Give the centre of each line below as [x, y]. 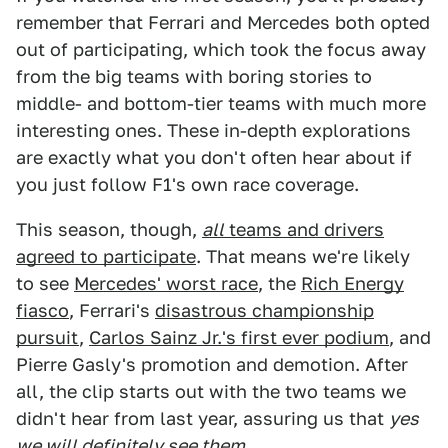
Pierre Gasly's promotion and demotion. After [212, 365]
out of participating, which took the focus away [221, 50]
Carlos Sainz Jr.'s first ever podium [239, 338]
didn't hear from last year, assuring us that [202, 419]
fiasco [42, 311]
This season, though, [109, 230]
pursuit [47, 338]
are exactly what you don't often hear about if [214, 158]
